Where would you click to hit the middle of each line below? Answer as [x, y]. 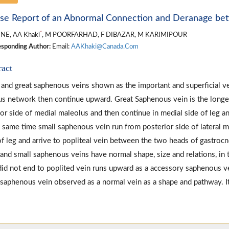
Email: [61, 46]
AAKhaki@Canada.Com [105, 46]
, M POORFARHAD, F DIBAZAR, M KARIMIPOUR [114, 35]
